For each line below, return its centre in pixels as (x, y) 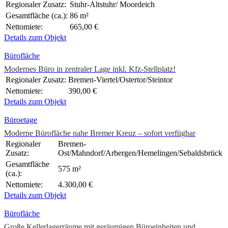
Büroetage (21, 120)
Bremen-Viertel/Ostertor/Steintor (120, 80)
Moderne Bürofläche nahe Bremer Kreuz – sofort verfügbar (100, 133)
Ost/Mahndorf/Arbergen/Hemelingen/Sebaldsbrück (140, 153)
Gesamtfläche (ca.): (37, 16)
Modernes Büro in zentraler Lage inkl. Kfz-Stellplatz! (90, 69)
